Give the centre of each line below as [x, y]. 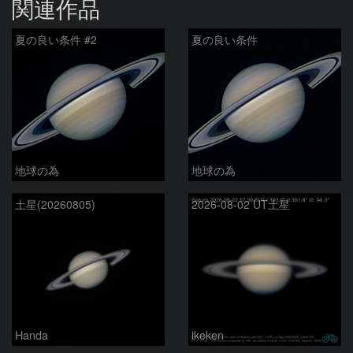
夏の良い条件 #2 [56, 39]
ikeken [208, 334]
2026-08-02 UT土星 [241, 204]
